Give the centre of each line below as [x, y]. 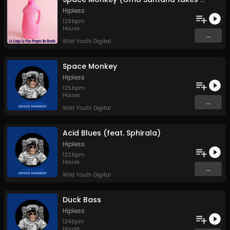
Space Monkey [90, 66]
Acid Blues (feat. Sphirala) [112, 133]
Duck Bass [82, 200]
